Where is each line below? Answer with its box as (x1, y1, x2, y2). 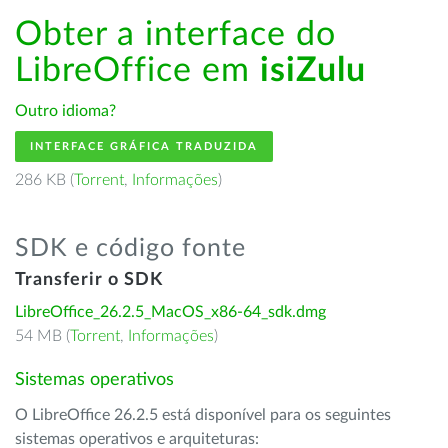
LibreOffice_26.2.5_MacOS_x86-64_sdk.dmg (15, 304, 326, 320)
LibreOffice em (15, 54, 260, 88)
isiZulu (260, 54, 366, 88)
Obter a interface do (15, 18, 336, 52)
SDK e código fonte (15, 236, 246, 261)
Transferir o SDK (15, 271, 163, 289)
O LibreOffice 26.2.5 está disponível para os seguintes (15, 407, 391, 423)
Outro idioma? (15, 103, 116, 119)
